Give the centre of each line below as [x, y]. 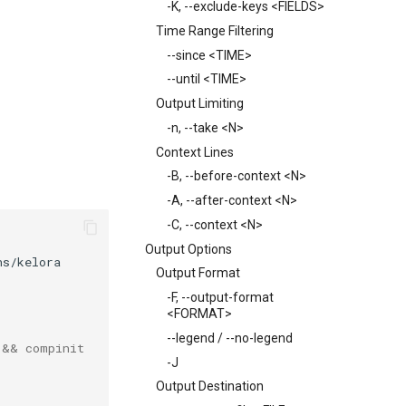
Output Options [188, 249]
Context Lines [195, 152]
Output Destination [210, 387]
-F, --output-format [220, 297]
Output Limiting [200, 103]
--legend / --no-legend [230, 338]
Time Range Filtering [215, 30]
